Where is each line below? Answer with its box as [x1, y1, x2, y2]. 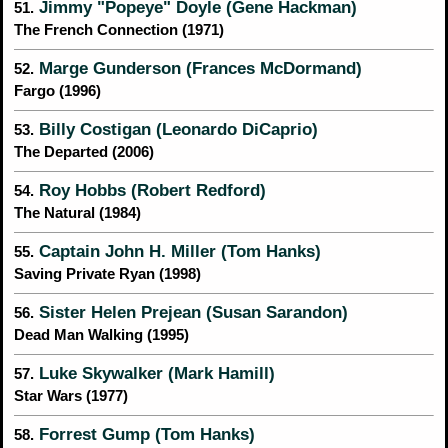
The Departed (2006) [14, 144, 154, 161]
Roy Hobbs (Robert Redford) [34, 181, 266, 200]
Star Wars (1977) [14, 388, 128, 405]
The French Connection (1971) [14, 22, 224, 39]
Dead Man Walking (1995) [14, 327, 189, 344]
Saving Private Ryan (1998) [14, 266, 201, 283]
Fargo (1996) [14, 83, 101, 100]
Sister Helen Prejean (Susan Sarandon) [34, 303, 348, 322]
